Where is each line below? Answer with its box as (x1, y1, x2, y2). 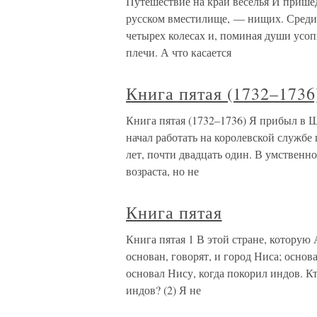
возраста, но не (126, 163, 199, 179)
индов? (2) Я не (126, 282, 201, 298)
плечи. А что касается (126, 45, 231, 60)
